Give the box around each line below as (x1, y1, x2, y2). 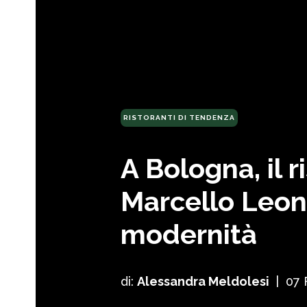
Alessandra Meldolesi (137, 273, 269, 288)
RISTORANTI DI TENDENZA (123, 113, 235, 121)
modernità (121, 217, 257, 250)
